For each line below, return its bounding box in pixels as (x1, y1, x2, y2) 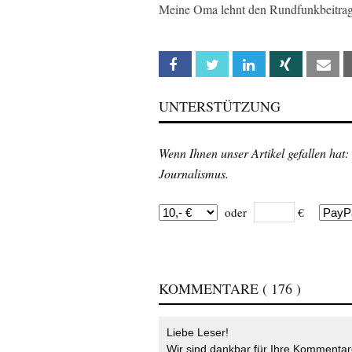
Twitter (227, 58, 262, 71)
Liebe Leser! (167, 326, 229, 339)
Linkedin (264, 58, 300, 71)
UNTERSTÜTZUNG (159, 97, 280, 115)
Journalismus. (159, 165, 229, 181)
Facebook (190, 58, 236, 71)
